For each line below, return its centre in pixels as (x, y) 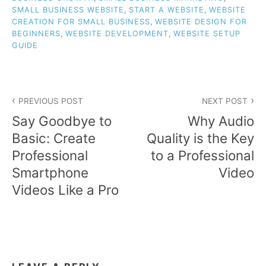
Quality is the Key (200, 138)
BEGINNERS (36, 34)
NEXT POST (224, 101)
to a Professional (202, 156)
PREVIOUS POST (51, 101)
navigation (48, 113)
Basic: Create (54, 138)
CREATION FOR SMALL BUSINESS (81, 22)
